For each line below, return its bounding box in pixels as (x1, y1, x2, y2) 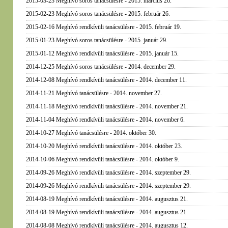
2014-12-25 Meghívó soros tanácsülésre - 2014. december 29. (25, 63, 176, 70)
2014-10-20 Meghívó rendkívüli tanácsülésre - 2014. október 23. (25, 142, 182, 150)
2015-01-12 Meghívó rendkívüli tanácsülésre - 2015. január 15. (25, 50, 179, 57)
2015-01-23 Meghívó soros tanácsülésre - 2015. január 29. (25, 37, 167, 44)
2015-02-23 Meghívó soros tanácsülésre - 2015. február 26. (25, 10, 170, 17)
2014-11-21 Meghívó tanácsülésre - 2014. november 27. (25, 90, 162, 97)
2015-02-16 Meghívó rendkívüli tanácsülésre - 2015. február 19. (25, 23, 181, 31)
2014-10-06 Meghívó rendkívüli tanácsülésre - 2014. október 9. (25, 156, 179, 163)
